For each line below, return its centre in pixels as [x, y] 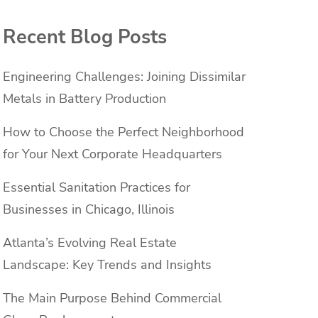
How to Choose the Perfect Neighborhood [124, 132]
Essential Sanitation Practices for [97, 188]
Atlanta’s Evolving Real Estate [90, 243]
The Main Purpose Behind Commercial [112, 298]
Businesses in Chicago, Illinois [89, 210]
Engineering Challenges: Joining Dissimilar [124, 77]
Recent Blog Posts [85, 37]
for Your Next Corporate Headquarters [113, 154]
